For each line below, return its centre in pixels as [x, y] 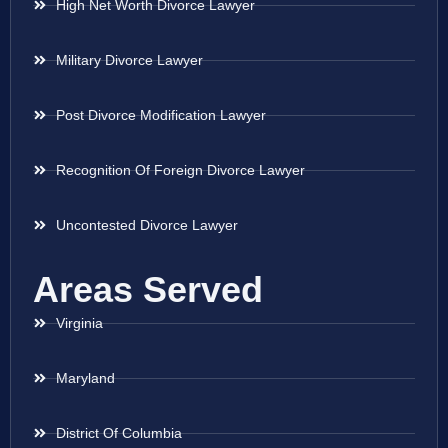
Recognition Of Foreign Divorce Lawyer [180, 170]
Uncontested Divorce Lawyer [146, 225]
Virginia [79, 323]
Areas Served [148, 290]
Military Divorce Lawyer [129, 60]
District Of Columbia [118, 433]
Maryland [85, 378]
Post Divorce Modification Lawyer [160, 115]
